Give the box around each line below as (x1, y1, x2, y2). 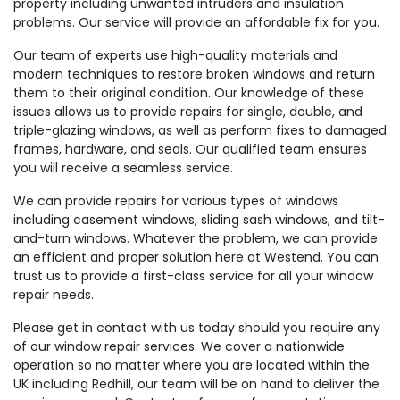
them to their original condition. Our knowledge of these (13, 84, 364, 102)
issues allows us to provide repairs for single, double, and (13, 103, 362, 121)
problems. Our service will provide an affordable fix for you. (13, 13, 383, 31)
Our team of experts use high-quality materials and (13, 46, 337, 64)
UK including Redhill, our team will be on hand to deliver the (13, 375, 379, 393)
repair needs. (13, 286, 97, 304)
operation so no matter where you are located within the (13, 356, 370, 374)
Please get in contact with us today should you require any (13, 319, 380, 337)
